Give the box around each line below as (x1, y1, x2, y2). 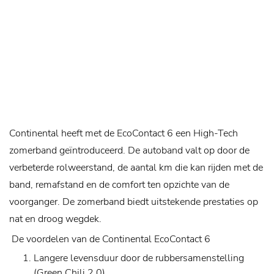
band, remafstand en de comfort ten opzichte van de (9, 178, 229, 192)
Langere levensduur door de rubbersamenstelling (34, 251, 244, 265)
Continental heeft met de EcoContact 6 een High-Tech (9, 127, 238, 141)
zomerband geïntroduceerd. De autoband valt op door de (9, 144, 250, 158)
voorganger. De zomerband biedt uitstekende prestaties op (9, 195, 258, 209)
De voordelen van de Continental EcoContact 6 (12, 232, 210, 246)
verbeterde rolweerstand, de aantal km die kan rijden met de (9, 161, 263, 175)
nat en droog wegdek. (9, 212, 102, 226)
